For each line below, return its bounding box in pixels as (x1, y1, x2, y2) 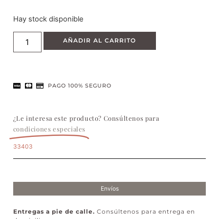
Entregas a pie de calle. (13, 208, 95, 216)
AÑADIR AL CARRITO (63, 37, 136, 44)
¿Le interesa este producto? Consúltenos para (13, 114, 159, 123)
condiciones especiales (13, 125, 86, 133)
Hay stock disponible (13, 15, 84, 24)
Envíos (100, 185, 119, 193)
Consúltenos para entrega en (94, 208, 195, 216)
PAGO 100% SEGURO (48, 82, 112, 89)
